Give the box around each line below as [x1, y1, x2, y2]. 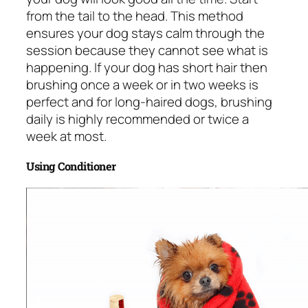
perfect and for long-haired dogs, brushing [26, 92, 272, 111]
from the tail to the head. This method [26, 6, 243, 25]
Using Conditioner [26, 159, 116, 174]
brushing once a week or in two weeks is [26, 75, 258, 93]
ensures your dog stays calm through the [26, 23, 265, 42]
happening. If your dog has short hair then [26, 58, 267, 76]
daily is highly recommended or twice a [26, 109, 249, 128]
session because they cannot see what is [26, 41, 268, 59]
